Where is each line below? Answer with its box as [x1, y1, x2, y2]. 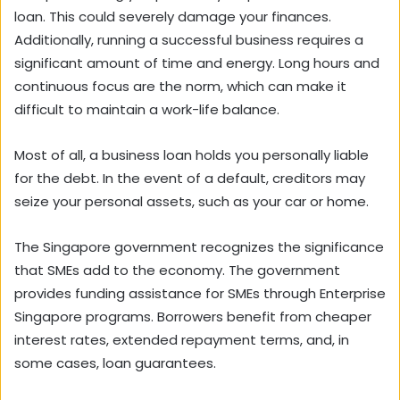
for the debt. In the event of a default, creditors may [14, 169, 365, 188]
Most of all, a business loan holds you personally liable [14, 146, 369, 165]
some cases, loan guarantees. [14, 354, 220, 373]
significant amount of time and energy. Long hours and [14, 54, 379, 73]
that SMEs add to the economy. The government [14, 261, 340, 280]
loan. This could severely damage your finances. [14, 7, 331, 27]
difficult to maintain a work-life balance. [14, 100, 279, 120]
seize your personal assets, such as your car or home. [14, 192, 372, 212]
